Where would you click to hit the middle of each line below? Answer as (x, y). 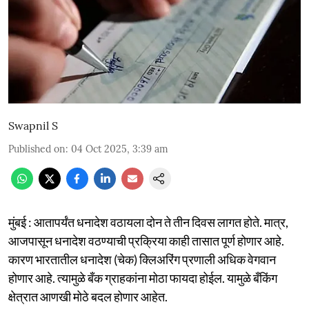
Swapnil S (33, 125)
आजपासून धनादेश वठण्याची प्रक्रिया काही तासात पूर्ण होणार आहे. (146, 240)
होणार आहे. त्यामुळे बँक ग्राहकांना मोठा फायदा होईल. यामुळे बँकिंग (143, 278)
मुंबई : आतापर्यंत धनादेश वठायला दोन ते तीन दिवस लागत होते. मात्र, (148, 222)
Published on (37, 149)
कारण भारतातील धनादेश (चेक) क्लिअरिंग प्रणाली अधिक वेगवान (142, 259)
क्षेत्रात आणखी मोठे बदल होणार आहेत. (88, 296)
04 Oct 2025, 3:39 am (120, 149)
